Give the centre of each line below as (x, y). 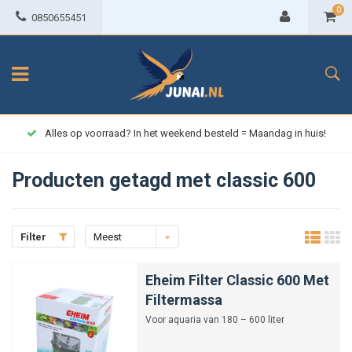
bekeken (113, 260)
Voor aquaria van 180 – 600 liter (215, 320)
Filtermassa (184, 300)
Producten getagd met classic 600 (164, 180)
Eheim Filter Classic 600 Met (237, 280)
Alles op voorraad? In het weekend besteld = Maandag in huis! (185, 133)
